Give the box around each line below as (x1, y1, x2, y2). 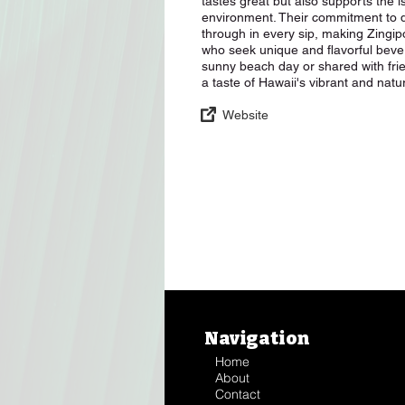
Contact (215, 386, 260, 402)
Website (222, 107, 268, 122)
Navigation (204, 327, 309, 349)
